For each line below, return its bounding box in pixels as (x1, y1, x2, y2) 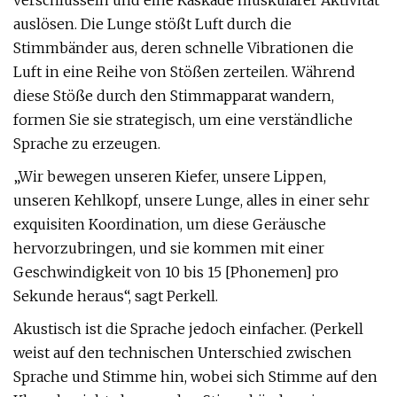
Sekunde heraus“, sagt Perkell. (13, 287, 218, 305)
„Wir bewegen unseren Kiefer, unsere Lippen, (13, 167, 326, 185)
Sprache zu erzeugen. (13, 135, 160, 152)
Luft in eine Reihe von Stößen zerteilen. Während (13, 63, 355, 81)
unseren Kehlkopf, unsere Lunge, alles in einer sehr (13, 191, 370, 209)
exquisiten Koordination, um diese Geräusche (13, 215, 326, 233)
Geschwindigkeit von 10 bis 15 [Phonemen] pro (13, 263, 339, 281)
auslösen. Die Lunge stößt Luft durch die (13, 15, 292, 33)
